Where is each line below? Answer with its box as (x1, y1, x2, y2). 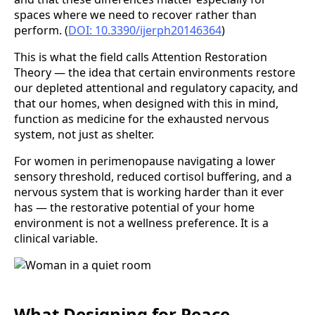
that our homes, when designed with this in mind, (14, 96, 278, 112)
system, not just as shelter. (14, 127, 154, 143)
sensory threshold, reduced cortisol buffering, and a (14, 169, 292, 185)
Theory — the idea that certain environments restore (14, 65, 295, 81)
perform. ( (14, 22, 68, 39)
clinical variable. (14, 231, 98, 247)
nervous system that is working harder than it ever (14, 184, 284, 200)
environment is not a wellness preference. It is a (14, 215, 269, 231)
